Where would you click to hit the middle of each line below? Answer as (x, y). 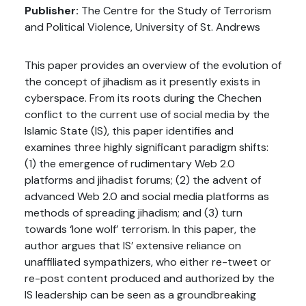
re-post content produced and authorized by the (150, 278)
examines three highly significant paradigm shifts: (147, 147)
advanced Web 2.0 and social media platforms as (147, 196)
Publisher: (52, 11)
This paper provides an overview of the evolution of (153, 65)
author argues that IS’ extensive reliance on (133, 246)
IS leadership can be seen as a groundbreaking (140, 295)
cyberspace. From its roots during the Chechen (143, 98)
